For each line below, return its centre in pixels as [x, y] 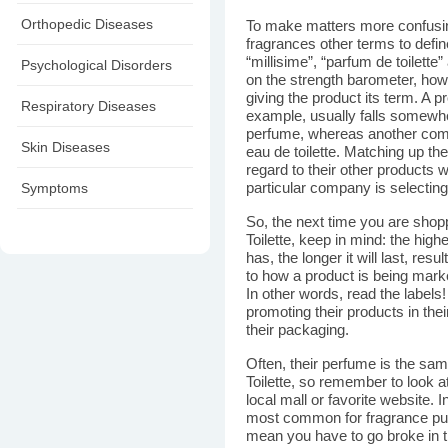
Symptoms [54, 188]
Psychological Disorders [96, 65]
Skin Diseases [65, 147]
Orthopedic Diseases [87, 24]
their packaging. [297, 330]
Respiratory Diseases [88, 106]
